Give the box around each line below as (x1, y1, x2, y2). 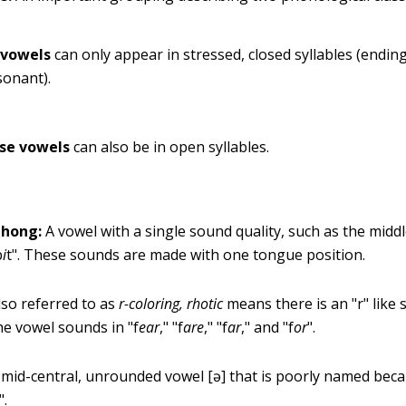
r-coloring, (119, 294, 184, 314)
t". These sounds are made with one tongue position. (6, 245, 366, 265)
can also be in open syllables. (70, 137, 270, 157)
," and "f (241, 317, 295, 337)
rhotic (187, 294, 224, 314)
